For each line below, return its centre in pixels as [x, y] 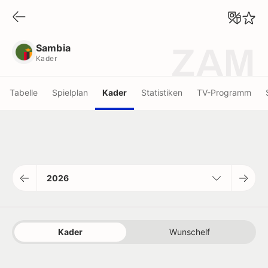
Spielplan [70, 92]
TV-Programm [224, 92]
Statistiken [162, 92]
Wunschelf [190, 232]
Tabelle [24, 92]
